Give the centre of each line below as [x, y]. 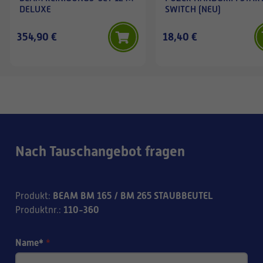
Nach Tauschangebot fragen [100, 151]
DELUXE [35, 9]
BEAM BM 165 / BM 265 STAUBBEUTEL [133, 195]
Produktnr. [37, 210]
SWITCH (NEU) [193, 9]
